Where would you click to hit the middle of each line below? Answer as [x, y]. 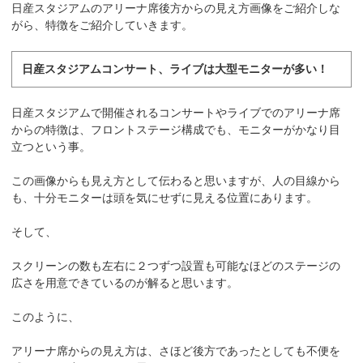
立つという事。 [51, 146]
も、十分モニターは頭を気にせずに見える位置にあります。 [165, 197]
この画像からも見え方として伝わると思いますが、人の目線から [176, 180]
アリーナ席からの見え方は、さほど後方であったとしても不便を [176, 350]
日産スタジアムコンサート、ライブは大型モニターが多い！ [175, 68]
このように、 [46, 316]
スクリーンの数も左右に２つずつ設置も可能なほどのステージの [176, 265]
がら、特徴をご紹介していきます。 [102, 25]
